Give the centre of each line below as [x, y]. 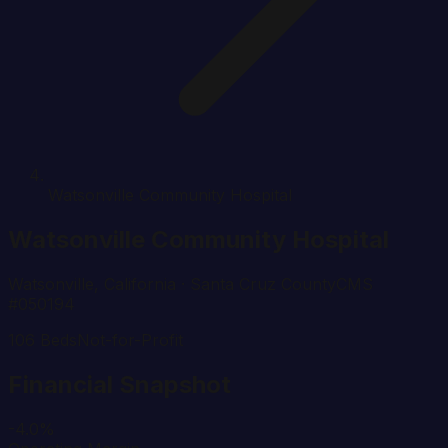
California [140, 283]
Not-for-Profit [130, 339]
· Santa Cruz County [256, 283]
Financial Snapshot [119, 384]
